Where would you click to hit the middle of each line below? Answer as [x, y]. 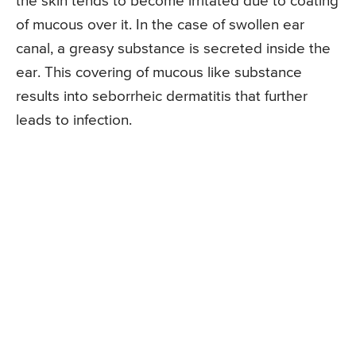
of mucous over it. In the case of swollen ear [160, 25]
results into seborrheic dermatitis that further [162, 96]
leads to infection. [74, 120]
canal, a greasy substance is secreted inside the [173, 48]
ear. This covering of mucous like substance [159, 72]
